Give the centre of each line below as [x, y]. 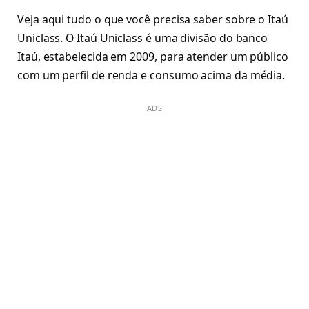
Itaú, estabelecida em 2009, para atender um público [153, 57]
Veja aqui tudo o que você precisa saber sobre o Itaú [153, 19]
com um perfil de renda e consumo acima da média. [151, 75]
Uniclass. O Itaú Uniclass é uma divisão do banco [143, 38]
